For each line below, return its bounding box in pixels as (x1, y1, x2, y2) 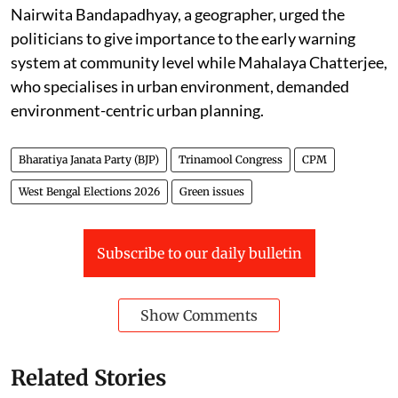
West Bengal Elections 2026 (19, 184, 160, 198)
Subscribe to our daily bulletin (96, 243, 302, 262)
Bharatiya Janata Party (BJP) (19, 152, 159, 166)
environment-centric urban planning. (11, 99, 264, 120)
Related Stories (11, 363, 166, 392)
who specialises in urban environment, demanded (11, 76, 349, 96)
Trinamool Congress (179, 152, 283, 166)
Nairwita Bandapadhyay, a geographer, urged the (11, 4, 345, 24)
